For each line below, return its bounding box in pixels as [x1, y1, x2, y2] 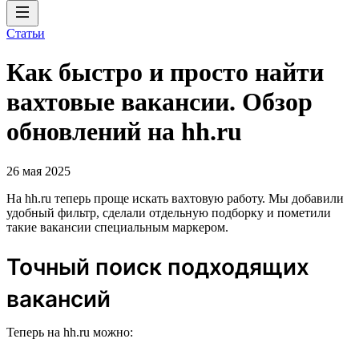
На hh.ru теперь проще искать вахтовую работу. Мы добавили [6, 191, 344, 205]
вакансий [6, 284, 111, 313]
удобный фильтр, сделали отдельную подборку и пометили [6, 205, 331, 220]
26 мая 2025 [6, 163, 71, 178]
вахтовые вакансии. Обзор [6, 87, 313, 117]
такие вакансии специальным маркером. [6, 220, 228, 234]
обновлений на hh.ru [6, 117, 242, 147]
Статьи [6, 26, 45, 40]
